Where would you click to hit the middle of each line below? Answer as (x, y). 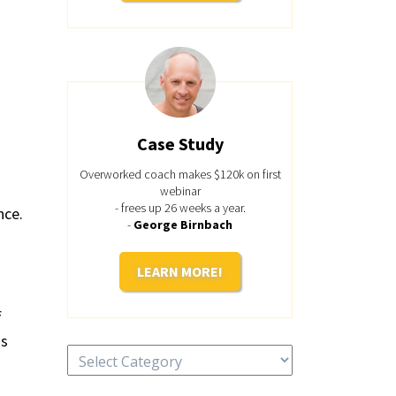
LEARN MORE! (180, 271)
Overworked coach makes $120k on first (180, 174)
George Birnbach (183, 225)
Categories (103, 354)
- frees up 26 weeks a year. (180, 208)
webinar (180, 191)
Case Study (180, 144)
